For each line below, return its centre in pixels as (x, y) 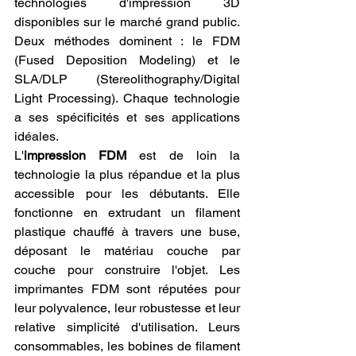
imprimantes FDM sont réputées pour (127, 289)
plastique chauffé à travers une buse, (127, 232)
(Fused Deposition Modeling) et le (127, 60)
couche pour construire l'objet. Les (127, 270)
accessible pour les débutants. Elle (127, 194)
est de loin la (184, 156)
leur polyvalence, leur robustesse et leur (127, 308)
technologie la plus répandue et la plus (127, 175)
